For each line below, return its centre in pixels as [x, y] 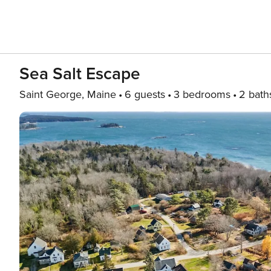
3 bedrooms [202, 94]
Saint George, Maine [68, 94]
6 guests [145, 94]
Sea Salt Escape [80, 74]
